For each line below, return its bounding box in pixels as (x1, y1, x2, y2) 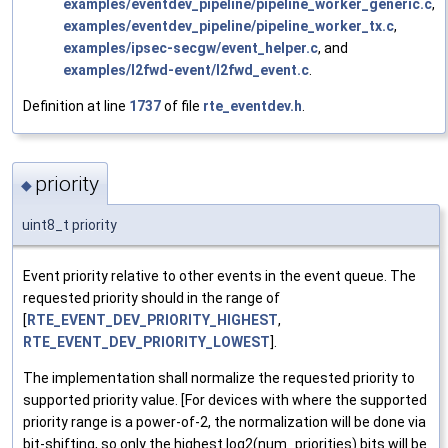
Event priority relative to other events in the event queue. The (23, 267, 416, 284)
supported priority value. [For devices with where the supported (23, 391, 427, 408)
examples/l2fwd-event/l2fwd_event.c (63, 62, 309, 79)
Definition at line (23, 98, 129, 115)
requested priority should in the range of (23, 289, 280, 306)
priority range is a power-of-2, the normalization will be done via (23, 413, 426, 430)
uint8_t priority (22, 216, 117, 233)
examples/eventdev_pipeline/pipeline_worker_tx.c (63, 18, 394, 35)
